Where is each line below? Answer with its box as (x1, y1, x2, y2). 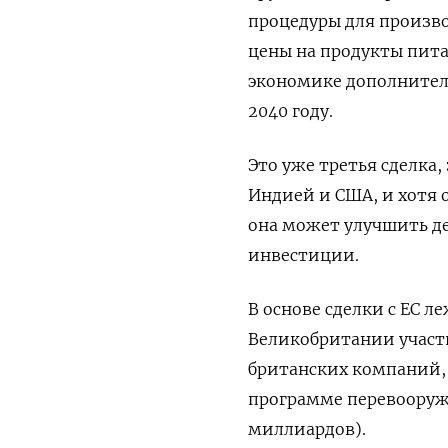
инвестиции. (248, 245, 359, 265)
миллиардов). (248, 419, 366, 439)
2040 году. (248, 101, 333, 121)
